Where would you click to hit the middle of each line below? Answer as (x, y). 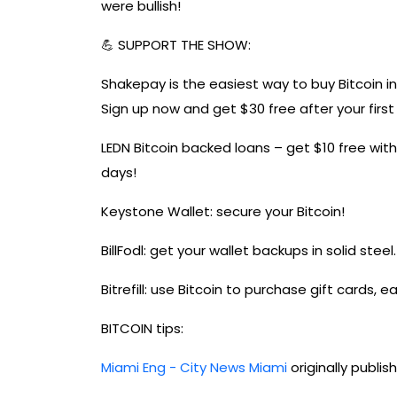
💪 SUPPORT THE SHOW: (176, 45)
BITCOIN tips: (142, 329)
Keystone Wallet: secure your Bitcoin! (223, 212)
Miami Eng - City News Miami (194, 368)
